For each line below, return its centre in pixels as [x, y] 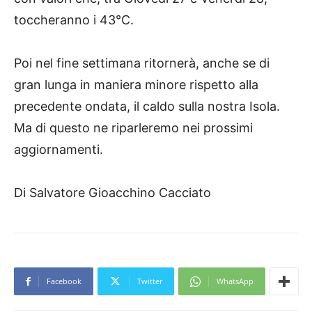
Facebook [64, 281]
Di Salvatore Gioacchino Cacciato [112, 193]
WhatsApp [235, 281]
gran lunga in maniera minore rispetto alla [136, 85]
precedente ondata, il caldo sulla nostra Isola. [147, 107]
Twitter [150, 281]
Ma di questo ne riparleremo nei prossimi [133, 128]
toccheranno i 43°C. [74, 20]
